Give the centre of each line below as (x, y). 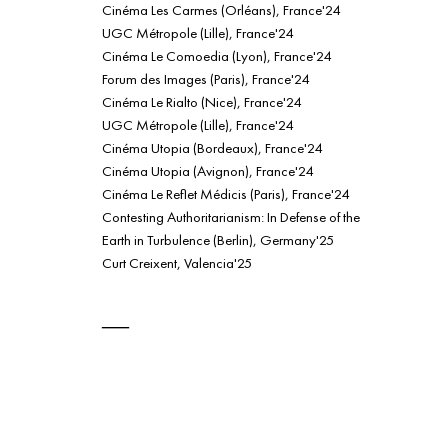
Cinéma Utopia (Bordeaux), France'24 (212, 147)
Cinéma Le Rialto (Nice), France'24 (201, 101)
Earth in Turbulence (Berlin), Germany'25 (218, 239)
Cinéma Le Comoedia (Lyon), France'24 (216, 55)
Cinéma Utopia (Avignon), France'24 (207, 170)
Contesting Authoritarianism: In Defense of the (231, 216)
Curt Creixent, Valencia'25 (177, 262)
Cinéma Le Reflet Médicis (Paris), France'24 (225, 193)
